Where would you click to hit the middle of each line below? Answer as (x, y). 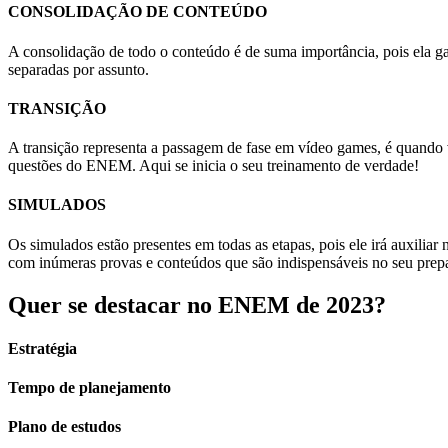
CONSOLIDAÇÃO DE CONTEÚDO (137, 12)
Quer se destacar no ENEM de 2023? (197, 304)
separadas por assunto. (78, 69)
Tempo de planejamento (89, 388)
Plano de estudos (64, 427)
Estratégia (42, 348)
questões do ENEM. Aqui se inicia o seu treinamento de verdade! (213, 166)
